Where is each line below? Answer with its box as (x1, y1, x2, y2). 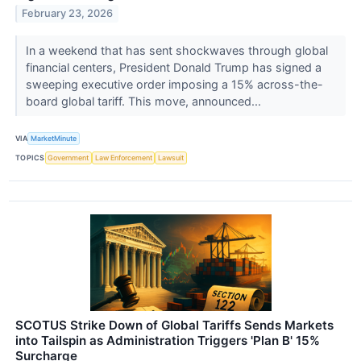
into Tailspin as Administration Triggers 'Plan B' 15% (15, 333, 320, 349)
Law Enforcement (94, 153, 152, 163)
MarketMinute (31, 134, 77, 143)
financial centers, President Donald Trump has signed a (25, 60, 322, 74)
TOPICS (15, 153, 45, 163)
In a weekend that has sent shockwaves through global (25, 43, 328, 57)
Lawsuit (158, 153, 185, 163)
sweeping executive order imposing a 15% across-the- (25, 77, 323, 91)
